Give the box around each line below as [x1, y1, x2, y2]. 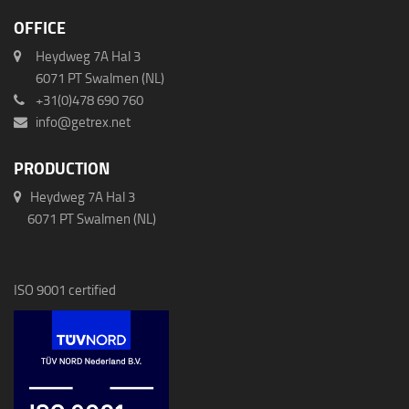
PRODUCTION [14, 153, 110, 184]
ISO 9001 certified [14, 278, 116, 301]
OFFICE [14, 13, 66, 43]
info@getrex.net [27, 110, 131, 133]
